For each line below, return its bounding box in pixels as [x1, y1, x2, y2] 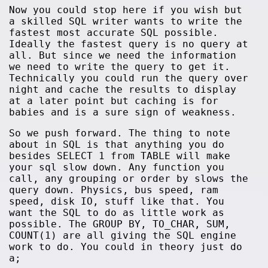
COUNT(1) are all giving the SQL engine [9, 229, 237, 241]
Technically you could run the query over [9, 72, 249, 84]
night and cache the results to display [9, 83, 237, 95]
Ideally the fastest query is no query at [9, 38, 249, 50]
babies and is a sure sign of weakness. [9, 106, 237, 118]
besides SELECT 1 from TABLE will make [9, 150, 231, 162]
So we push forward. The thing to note [9, 127, 231, 139]
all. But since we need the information [9, 49, 237, 61]
